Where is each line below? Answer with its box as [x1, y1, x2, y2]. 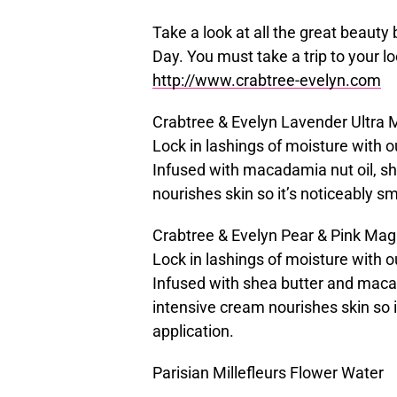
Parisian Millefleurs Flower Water [152, 363, 384, 382]
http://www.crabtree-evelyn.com [152, 71, 381, 90]
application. [152, 322, 234, 340]
